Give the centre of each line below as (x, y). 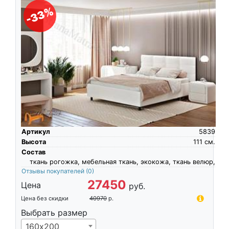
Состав (33, 152)
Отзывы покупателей (53, 171)
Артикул (36, 132)
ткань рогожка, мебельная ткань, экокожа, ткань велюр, (122, 162)
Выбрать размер (54, 213)
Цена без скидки (44, 199)
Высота (33, 142)
